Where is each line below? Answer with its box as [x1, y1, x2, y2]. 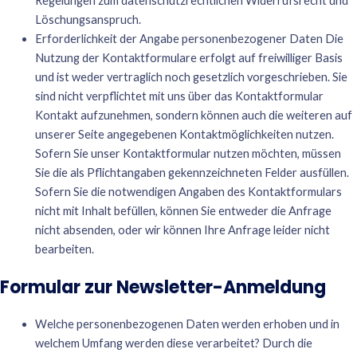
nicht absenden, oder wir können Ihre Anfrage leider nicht [34, 222, 330, 237]
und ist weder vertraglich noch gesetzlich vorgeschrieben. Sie [34, 69, 347, 84]
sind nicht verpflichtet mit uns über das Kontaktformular [34, 88, 324, 103]
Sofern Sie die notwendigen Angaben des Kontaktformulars [34, 184, 342, 198]
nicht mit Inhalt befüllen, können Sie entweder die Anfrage [34, 203, 331, 218]
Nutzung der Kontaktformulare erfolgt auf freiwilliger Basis [34, 50, 343, 65]
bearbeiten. [34, 241, 94, 256]
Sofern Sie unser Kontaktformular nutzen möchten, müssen [34, 146, 341, 160]
